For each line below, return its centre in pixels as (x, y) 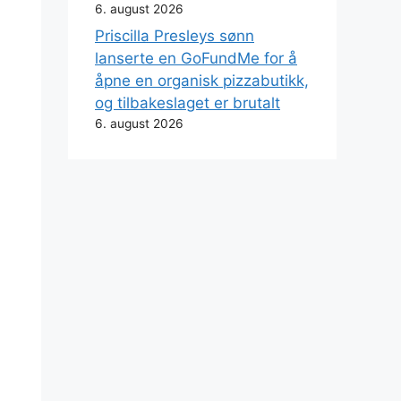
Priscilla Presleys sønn (175, 36)
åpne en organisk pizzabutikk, (202, 81)
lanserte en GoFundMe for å (196, 59)
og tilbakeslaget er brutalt (188, 103)
